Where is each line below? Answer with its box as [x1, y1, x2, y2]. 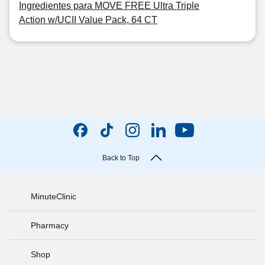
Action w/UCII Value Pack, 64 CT [19, 15, 157, 25]
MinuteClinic [31, 191, 76, 201]
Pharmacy [31, 220, 69, 230]
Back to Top [102, 154, 140, 162]
